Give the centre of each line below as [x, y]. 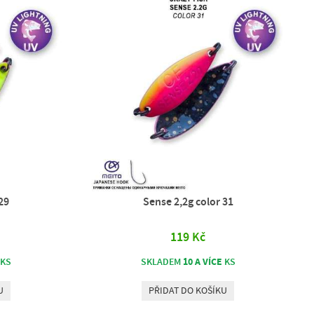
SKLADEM [162, 262]
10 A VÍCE [202, 262]
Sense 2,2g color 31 [188, 202]
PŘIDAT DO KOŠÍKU [188, 291]
